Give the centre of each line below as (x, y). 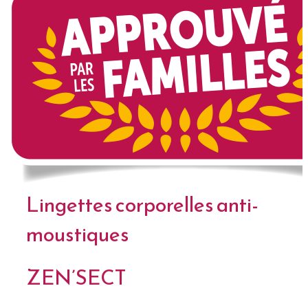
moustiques (78, 234)
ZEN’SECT (76, 278)
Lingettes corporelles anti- (142, 205)
